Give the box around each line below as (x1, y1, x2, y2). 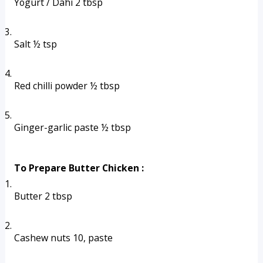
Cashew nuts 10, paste (14, 231, 113, 244)
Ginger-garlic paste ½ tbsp (14, 121, 131, 134)
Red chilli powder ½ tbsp (14, 79, 120, 92)
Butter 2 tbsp (14, 190, 72, 203)
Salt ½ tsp (14, 38, 57, 50)
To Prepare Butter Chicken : (14, 161, 144, 174)
